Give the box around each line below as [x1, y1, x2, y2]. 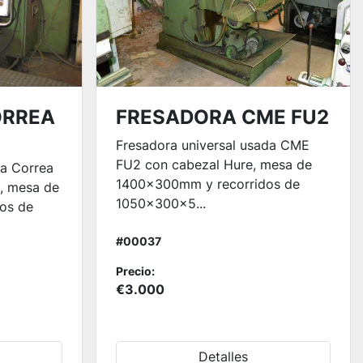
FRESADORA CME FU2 [115, 105, 329, 129]
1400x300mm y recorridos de [115, 176, 300, 192]
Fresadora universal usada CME [115, 137, 310, 153]
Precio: [115, 264, 155, 278]
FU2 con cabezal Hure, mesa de [115, 156, 312, 173]
